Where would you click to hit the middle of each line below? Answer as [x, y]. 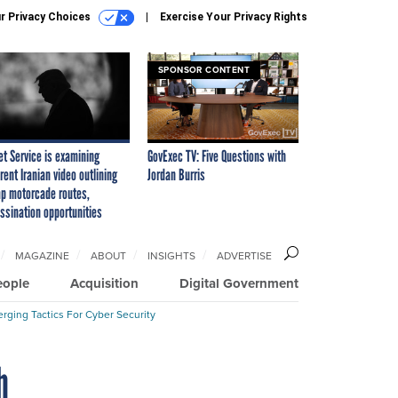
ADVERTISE [244, 255]
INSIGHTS [171, 255]
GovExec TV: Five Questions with [217, 156]
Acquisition [104, 283]
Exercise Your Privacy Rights [234, 17]
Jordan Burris [176, 175]
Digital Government [239, 283]
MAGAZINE [42, 255]
